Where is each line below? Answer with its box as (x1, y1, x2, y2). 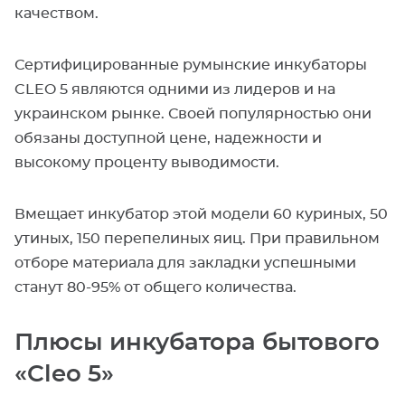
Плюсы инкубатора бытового (14, 331, 380, 354)
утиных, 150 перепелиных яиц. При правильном (14, 231, 380, 246)
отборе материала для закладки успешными (14, 256, 356, 270)
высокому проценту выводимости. (14, 155, 279, 170)
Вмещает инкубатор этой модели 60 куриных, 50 (14, 207, 388, 221)
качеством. (14, 6, 99, 21)
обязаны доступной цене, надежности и (14, 131, 322, 146)
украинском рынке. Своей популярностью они (14, 107, 372, 121)
